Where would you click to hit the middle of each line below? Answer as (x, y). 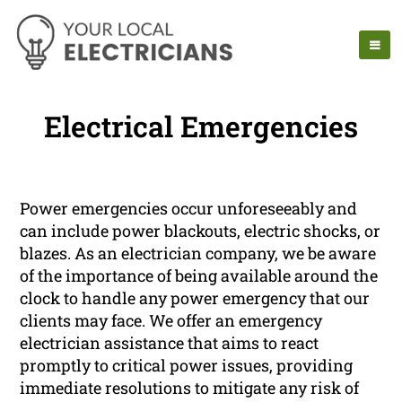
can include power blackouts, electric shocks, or (201, 231)
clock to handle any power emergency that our (195, 298)
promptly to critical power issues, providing (187, 366)
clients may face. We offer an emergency (171, 321)
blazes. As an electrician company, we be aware (198, 253)
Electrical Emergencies (201, 127)
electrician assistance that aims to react (170, 343)
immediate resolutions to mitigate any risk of (190, 388)
